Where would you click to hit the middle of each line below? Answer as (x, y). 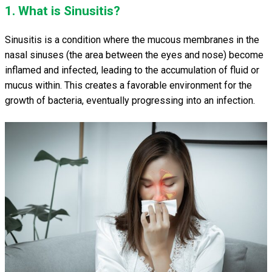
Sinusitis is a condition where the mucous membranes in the (132, 40)
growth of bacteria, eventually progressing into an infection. (130, 100)
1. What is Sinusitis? (63, 11)
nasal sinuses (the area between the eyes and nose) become (134, 55)
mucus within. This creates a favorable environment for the (128, 85)
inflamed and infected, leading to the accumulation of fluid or (132, 70)
